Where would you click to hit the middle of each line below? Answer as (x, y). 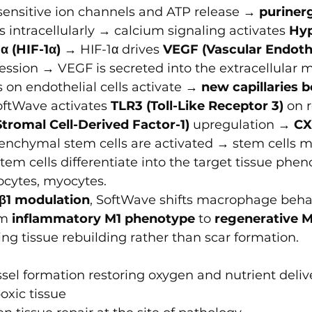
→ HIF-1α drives (112, 50)
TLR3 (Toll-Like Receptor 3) (197, 106)
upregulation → (242, 125)
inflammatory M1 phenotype (103, 219)
